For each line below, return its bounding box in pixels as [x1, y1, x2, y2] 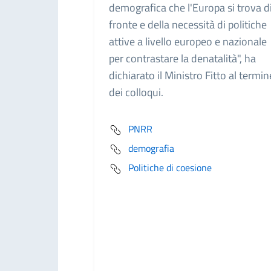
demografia [128, 140, 174, 155]
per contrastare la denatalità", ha [109, 50, 256, 67]
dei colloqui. [109, 83, 163, 100]
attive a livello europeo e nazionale [109, 33, 267, 50]
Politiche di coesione [128, 160, 212, 175]
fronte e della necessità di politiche [109, 16, 267, 33]
